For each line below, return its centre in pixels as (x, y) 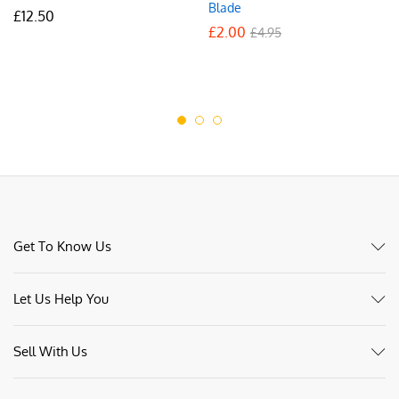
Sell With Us (50, 352)
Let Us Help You (61, 299)
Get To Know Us (62, 247)
